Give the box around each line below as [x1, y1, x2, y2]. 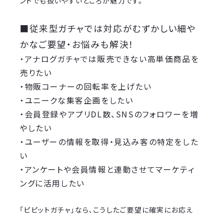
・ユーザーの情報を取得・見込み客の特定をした [20, 136, 199, 148]
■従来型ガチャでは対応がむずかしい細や [20, 22, 196, 35]
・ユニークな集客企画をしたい [20, 94, 134, 107]
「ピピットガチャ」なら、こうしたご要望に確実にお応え [20, 205, 193, 215]
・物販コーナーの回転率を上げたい [20, 80, 152, 93]
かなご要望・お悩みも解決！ [20, 37, 134, 51]
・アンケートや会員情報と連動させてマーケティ [20, 163, 195, 176]
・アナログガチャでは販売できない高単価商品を [20, 53, 199, 65]
